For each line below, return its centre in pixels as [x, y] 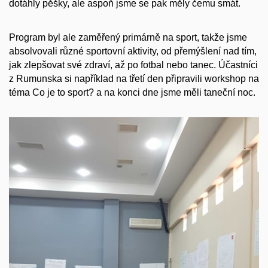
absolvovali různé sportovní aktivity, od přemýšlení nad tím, [133, 51]
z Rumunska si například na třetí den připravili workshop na [134, 78]
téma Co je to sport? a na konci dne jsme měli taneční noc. [132, 92]
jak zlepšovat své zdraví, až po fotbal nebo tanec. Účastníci [133, 65]
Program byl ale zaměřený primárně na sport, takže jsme [128, 37]
